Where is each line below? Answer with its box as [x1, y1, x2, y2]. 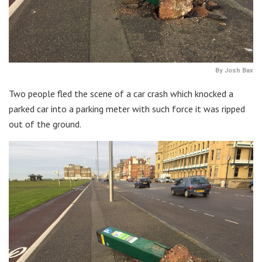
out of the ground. [9, 118, 81, 130]
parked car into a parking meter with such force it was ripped [9, 103, 245, 115]
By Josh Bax [215, 67, 253, 75]
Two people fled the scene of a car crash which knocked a [9, 88, 233, 100]
